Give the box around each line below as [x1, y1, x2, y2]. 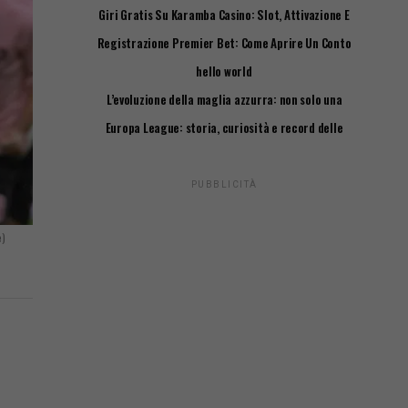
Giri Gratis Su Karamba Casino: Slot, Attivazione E [98, 5, 350, 24]
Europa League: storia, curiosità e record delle [105, 118, 343, 137]
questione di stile [179, 105, 269, 123]
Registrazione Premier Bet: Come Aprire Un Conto [97, 34, 352, 52]
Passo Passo [192, 48, 256, 66]
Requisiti [200, 20, 248, 38]
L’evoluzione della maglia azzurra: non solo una [106, 90, 342, 108]
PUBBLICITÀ [190, 179, 258, 189]
